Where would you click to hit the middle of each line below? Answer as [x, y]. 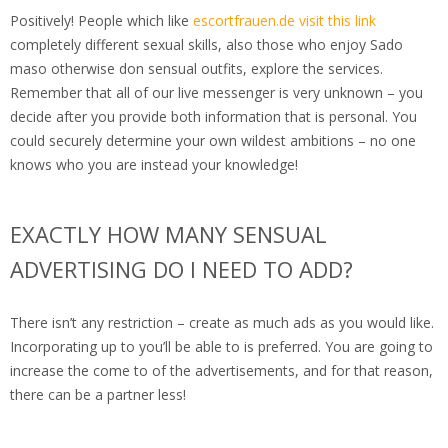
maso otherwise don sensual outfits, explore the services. [196, 69]
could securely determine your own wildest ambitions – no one [213, 141]
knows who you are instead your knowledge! [154, 165]
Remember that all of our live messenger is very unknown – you [216, 93]
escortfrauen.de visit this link [284, 21]
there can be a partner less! [98, 395]
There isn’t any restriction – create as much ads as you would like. [222, 323]
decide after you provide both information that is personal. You [213, 117]
